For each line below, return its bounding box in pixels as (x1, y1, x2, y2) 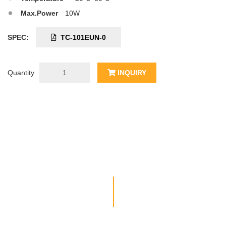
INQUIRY (116, 69, 146, 77)
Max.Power (21, 9, 58, 18)
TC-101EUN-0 (56, 33, 106, 42)
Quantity (8, 69, 34, 77)
